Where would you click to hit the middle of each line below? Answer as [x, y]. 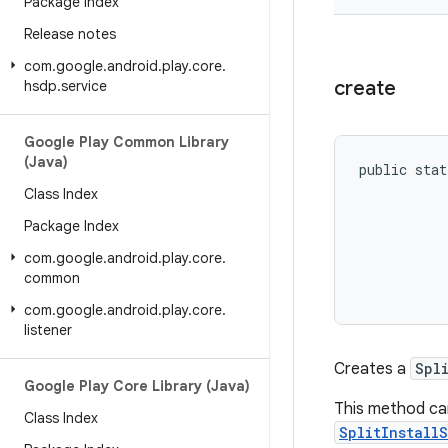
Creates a [372, 369]
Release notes [70, 34]
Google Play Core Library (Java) [137, 386]
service [84, 86]
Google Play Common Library [126, 142]
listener [48, 330]
